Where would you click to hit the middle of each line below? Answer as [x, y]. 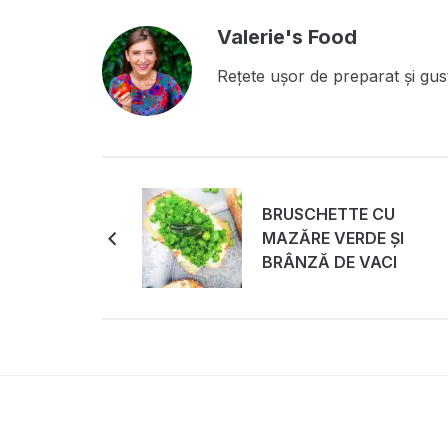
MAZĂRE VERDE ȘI [333, 238]
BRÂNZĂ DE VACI [329, 262]
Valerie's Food [287, 37]
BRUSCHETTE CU [328, 214]
